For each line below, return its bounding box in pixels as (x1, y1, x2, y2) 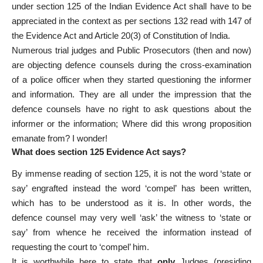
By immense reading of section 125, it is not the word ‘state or (12, 168, 251, 179)
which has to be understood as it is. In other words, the (12, 198, 251, 208)
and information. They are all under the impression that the (12, 89, 251, 100)
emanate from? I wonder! (12, 133, 107, 144)
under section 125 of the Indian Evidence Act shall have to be (12, 1, 251, 12)
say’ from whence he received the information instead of (12, 227, 251, 238)
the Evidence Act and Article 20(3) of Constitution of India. (12, 31, 230, 41)
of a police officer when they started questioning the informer (12, 75, 251, 85)
